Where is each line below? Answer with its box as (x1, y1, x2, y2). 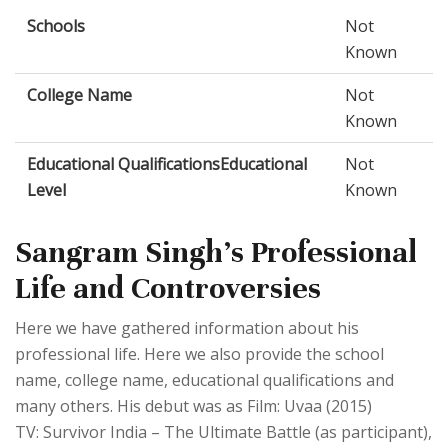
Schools (27, 15, 85, 38)
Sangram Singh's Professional (15, 234, 417, 272)
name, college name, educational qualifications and (15, 369, 394, 392)
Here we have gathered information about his (15, 317, 359, 340)
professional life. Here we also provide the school (15, 343, 384, 366)
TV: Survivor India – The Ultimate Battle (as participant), (15, 421, 432, 444)
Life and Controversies (15, 270, 321, 308)
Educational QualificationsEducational (27, 153, 307, 176)
